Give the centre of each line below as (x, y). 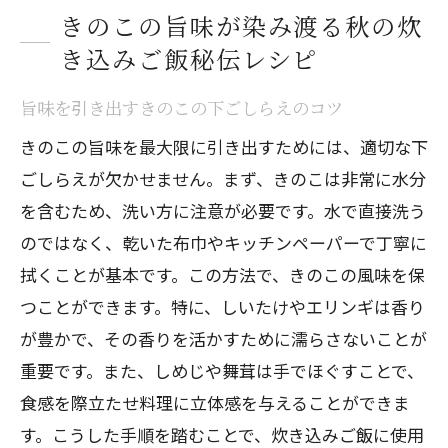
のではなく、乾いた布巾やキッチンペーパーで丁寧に (223, 242)
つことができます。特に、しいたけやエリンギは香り (222, 306)
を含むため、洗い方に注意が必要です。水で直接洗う (223, 210)
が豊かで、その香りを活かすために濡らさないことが (223, 338)
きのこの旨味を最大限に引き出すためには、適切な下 (224, 146)
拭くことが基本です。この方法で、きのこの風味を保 (222, 274)
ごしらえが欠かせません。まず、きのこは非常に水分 (223, 178)
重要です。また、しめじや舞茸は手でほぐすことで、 (222, 370)
